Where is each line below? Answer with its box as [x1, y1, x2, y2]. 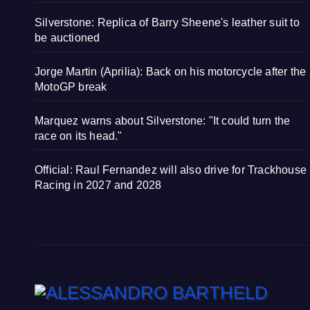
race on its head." [35, 129, 122, 142]
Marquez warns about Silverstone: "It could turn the [35, 114, 291, 127]
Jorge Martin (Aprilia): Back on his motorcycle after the [35, 65, 307, 77]
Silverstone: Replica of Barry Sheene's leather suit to [35, 16, 300, 28]
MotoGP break [35, 80, 107, 93]
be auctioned [35, 31, 100, 44]
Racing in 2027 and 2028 [35, 179, 162, 191]
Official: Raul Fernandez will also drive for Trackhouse [35, 163, 307, 176]
